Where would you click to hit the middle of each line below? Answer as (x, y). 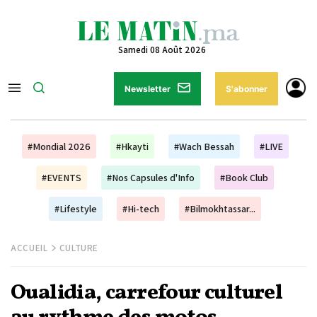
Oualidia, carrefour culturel (147, 293)
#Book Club (244, 178)
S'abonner (247, 89)
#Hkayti (132, 146)
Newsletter (148, 89)
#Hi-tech (141, 209)
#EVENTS (62, 178)
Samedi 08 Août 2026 (162, 50)
